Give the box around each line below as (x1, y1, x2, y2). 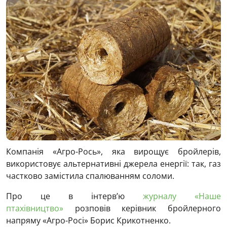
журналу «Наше (143, 191, 221, 202)
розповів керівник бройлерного (63, 203, 221, 214)
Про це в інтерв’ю (6, 191, 143, 202)
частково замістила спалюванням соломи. (6, 170, 174, 182)
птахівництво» (6, 203, 63, 214)
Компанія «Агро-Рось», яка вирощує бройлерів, (6, 146, 221, 158)
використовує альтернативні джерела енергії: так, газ (6, 158, 221, 170)
